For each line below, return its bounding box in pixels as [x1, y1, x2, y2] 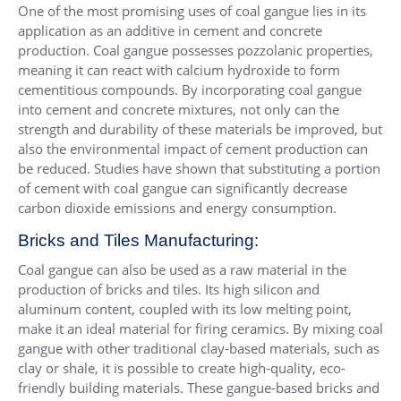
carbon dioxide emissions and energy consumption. [18, 198, 337, 217]
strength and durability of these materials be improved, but [18, 119, 382, 138]
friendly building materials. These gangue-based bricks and [18, 378, 380, 397]
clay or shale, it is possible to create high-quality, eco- [18, 358, 346, 377]
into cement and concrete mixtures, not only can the [18, 99, 339, 118]
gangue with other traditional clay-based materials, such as [18, 338, 380, 357]
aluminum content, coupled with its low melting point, [18, 299, 352, 318]
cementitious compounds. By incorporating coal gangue [18, 80, 362, 98]
